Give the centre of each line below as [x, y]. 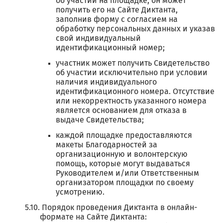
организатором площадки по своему [125, 183]
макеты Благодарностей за [107, 145]
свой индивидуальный [98, 38]
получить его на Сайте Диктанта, [117, 10]
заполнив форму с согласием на [117, 19]
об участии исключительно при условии [132, 73]
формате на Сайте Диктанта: [93, 217]
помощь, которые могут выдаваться [123, 164]
